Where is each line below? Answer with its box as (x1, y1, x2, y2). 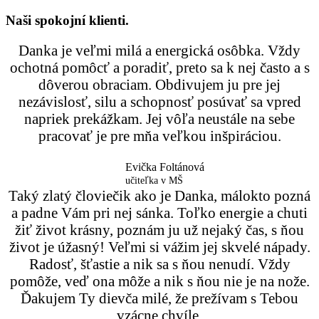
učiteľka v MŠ (125, 175, 183, 186)
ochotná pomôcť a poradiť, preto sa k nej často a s (9, 59, 310, 75)
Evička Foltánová (125, 161, 204, 173)
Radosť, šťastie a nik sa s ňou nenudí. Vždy (28, 256, 291, 272)
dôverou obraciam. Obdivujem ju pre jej (38, 76, 281, 93)
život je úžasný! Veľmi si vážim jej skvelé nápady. (9, 239, 310, 255)
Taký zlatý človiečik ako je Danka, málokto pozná (9, 187, 310, 204)
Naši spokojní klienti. (6, 13, 129, 28)
